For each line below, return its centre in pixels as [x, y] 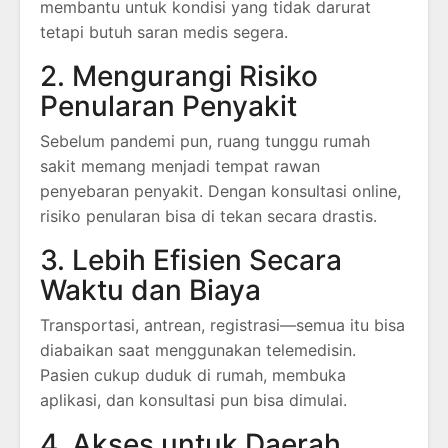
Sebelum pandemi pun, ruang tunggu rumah [205, 141]
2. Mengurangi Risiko [179, 76]
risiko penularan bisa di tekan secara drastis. [208, 216]
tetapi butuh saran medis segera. [164, 32]
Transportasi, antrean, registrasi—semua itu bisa [222, 325]
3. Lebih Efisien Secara [191, 260]
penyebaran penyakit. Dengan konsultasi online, [220, 191]
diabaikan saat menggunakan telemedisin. [198, 350]
